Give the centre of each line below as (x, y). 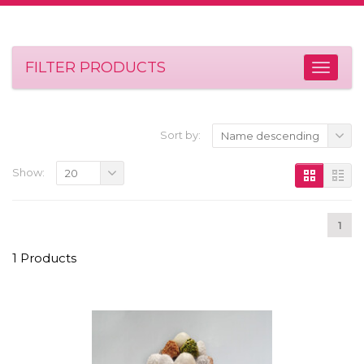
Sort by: (180, 134)
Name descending (270, 135)
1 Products (44, 258)
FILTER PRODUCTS (95, 67)
